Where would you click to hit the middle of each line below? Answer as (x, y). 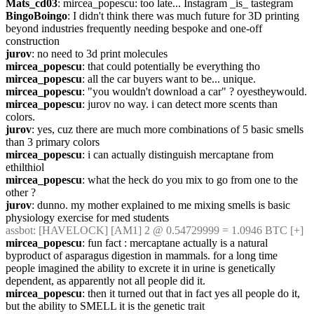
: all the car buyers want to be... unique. (169, 79)
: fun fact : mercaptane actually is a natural (175, 243)
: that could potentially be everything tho (171, 66)
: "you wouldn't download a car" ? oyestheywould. (194, 91)
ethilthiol (25, 167)
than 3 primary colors (53, 142)
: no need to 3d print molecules (100, 54)
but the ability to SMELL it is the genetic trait (105, 306)
